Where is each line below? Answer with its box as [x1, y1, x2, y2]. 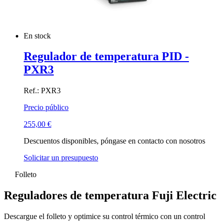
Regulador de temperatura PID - [24, 50, 189, 63]
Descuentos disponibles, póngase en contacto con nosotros [24, 137, 205, 146]
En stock [24, 31, 53, 40]
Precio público [24, 103, 69, 112]
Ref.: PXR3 [24, 86, 61, 95]
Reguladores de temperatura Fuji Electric [4, 189, 217, 202]
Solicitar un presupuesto [24, 153, 98, 162]
